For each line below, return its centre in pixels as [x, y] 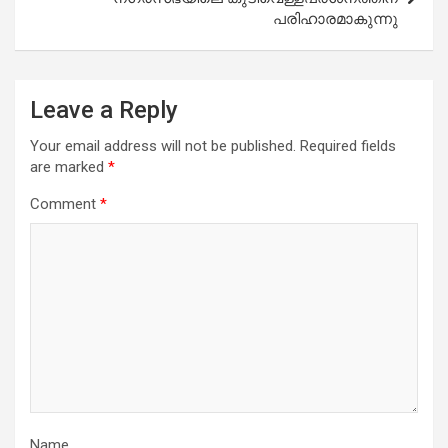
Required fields [348, 145]
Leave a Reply [104, 109]
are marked [69, 166]
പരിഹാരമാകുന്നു [335, 18]
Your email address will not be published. [163, 145]
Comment [65, 203]
